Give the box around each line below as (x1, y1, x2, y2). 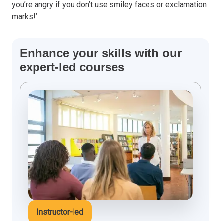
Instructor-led (37, 207, 83, 217)
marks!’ (12, 11, 37, 21)
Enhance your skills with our (20, 46, 182, 60)
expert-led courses (20, 60, 124, 74)
